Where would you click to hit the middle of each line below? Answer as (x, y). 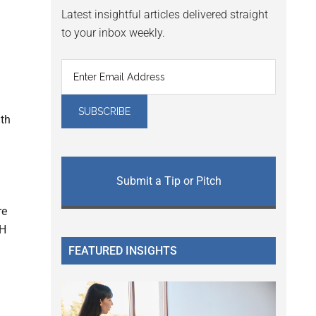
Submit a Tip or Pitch (169, 181)
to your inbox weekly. (113, 33)
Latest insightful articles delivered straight (165, 15)
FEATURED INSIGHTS (123, 251)
